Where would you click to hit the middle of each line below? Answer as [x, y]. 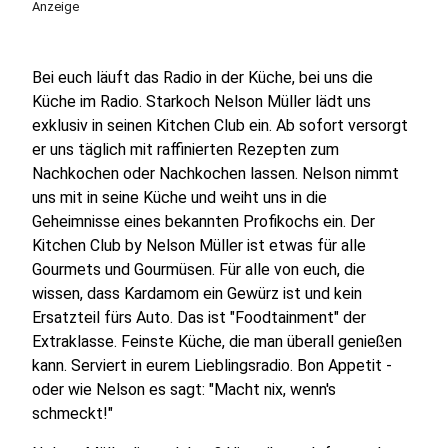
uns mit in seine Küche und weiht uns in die [179, 197]
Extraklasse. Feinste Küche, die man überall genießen [217, 341]
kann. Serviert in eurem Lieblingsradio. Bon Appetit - [212, 365]
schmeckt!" [72, 413]
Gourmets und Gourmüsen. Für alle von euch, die [198, 269]
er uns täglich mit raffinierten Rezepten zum [185, 149]
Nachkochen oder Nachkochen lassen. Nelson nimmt [215, 173]
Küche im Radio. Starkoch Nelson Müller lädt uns [201, 101]
